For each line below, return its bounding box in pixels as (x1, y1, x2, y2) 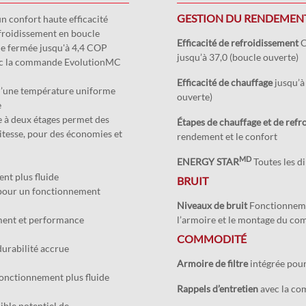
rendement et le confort (176, 130, 279, 142)
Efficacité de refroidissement (176, 37, 298, 48)
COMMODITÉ (176, 232, 247, 245)
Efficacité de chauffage (176, 76, 273, 88)
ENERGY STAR (176, 156, 239, 167)
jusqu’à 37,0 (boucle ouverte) (176, 51, 298, 63)
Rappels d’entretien (176, 283, 258, 294)
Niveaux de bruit (176, 199, 247, 211)
